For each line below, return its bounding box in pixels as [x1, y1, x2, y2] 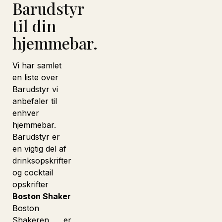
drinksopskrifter [12, 156, 71, 166]
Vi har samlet [12, 60, 61, 70]
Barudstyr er [12, 132, 60, 142]
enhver [12, 108, 39, 118]
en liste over [12, 72, 58, 82]
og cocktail [12, 167, 53, 177]
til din [12, 15, 56, 36]
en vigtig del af [12, 144, 66, 154]
